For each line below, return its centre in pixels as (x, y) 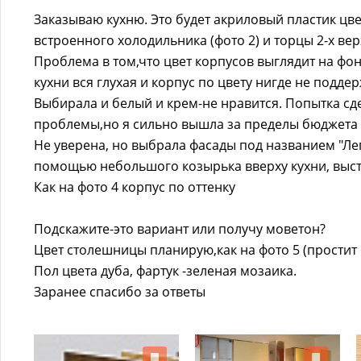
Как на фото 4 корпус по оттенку (135, 187)
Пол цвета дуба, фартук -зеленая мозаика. (165, 271)
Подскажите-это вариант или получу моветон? (180, 229)
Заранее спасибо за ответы (120, 292)
